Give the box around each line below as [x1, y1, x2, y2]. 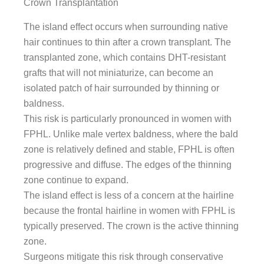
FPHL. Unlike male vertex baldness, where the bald [24, 128, 238, 139]
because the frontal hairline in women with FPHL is [24, 205, 235, 216]
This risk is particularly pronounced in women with [24, 113, 232, 124]
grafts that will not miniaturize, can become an [24, 67, 213, 78]
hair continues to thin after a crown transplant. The [24, 37, 231, 47]
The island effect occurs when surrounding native [24, 21, 228, 32]
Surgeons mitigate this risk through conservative [24, 251, 223, 262]
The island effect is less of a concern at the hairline [24, 190, 234, 200]
